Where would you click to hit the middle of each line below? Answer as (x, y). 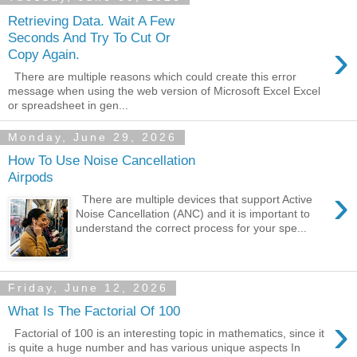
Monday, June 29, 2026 (92, 137)
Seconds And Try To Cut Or (89, 37)
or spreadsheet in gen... (68, 106)
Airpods (31, 177)
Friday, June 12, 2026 (88, 288)
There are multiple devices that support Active (194, 200)
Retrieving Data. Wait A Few (91, 20)
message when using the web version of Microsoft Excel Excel (164, 91)
